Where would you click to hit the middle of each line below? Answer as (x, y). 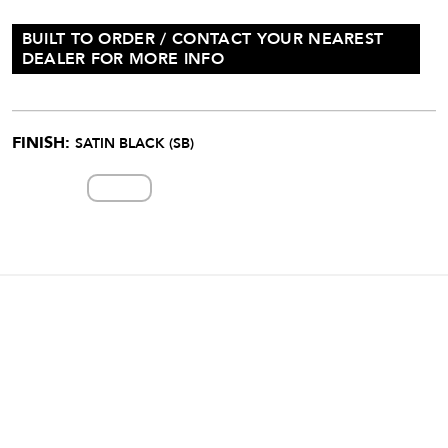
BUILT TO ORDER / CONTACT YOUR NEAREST (202, 39)
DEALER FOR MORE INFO (122, 59)
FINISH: (43, 142)
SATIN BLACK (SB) (134, 143)
